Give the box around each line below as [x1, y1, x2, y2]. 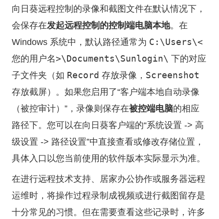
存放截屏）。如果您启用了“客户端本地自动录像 [12, 87, 199, 97]
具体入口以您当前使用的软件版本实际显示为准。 [12, 153, 205, 163]
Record [67, 70, 99, 80]
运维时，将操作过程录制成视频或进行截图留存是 [12, 191, 205, 200]
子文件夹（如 [12, 70, 67, 80]
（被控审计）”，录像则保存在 [12, 104, 129, 113]
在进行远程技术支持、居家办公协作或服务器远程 [12, 174, 205, 184]
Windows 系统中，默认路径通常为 [12, 37, 149, 47]
